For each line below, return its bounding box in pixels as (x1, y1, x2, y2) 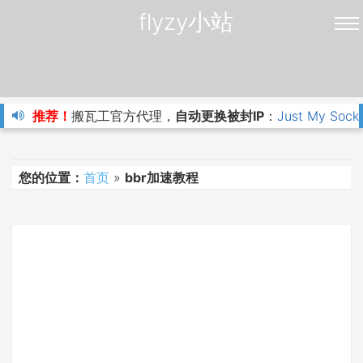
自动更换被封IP (175, 108, 264, 124)
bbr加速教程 (125, 169, 199, 186)
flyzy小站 (138, 8, 233, 36)
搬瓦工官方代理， (71, 108, 175, 124)
